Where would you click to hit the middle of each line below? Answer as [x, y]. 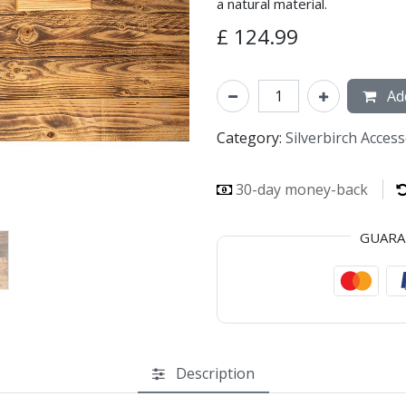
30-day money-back [302, 189]
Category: [249, 137]
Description [215, 373]
